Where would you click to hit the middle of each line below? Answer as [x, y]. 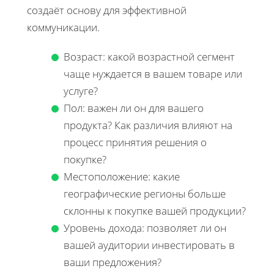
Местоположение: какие [122, 176]
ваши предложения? [113, 262]
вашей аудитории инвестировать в [149, 245]
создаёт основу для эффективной [107, 10]
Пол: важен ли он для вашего [134, 108]
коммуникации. [63, 27]
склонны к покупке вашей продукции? [155, 210]
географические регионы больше [145, 193]
